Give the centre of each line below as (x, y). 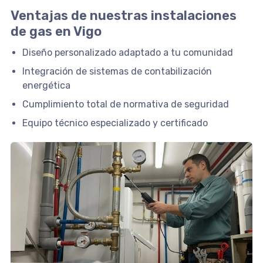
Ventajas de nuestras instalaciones (123, 15)
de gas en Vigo (56, 31)
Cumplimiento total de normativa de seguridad (125, 104)
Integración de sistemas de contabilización (117, 71)
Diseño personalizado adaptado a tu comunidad (127, 52)
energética (46, 85)
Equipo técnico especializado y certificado (115, 123)
